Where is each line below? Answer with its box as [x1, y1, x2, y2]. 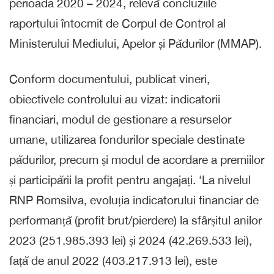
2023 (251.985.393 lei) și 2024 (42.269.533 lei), [9, 233, 252, 247]
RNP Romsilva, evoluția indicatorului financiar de [9, 193, 259, 207]
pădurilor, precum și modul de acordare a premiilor [9, 152, 264, 166]
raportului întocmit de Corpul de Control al [9, 16, 226, 30]
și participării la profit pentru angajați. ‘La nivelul [9, 172, 251, 187]
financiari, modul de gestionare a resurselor [9, 112, 231, 126]
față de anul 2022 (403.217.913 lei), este [9, 253, 217, 267]
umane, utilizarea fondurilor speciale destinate [9, 132, 245, 146]
